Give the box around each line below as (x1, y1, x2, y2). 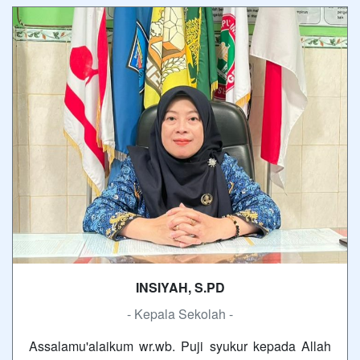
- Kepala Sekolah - (127, 305, 233, 324)
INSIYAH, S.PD (135, 278, 225, 297)
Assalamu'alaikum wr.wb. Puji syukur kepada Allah (29, 337, 331, 356)
